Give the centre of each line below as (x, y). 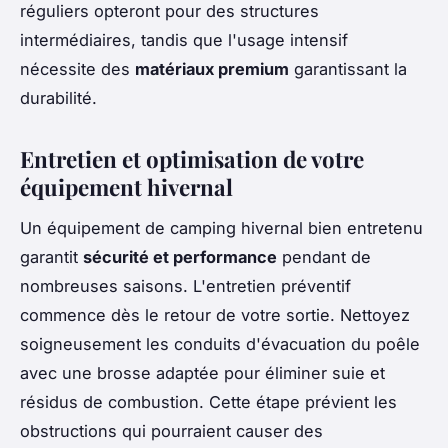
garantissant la (348, 69)
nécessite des (77, 69)
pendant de (324, 256)
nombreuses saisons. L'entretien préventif (185, 285)
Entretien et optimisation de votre (192, 159)
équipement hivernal (126, 187)
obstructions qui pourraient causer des (171, 430)
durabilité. (58, 98)
